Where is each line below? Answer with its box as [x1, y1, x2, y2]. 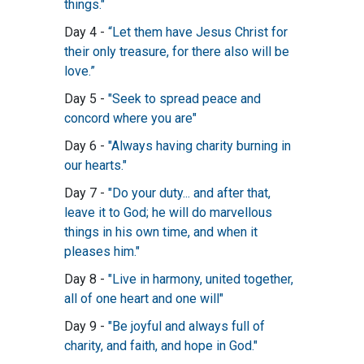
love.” [64, 63, 95, 80]
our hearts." [64, 158, 127, 174]
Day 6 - [64, 138, 108, 154]
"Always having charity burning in [108, 138, 291, 154]
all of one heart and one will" [64, 291, 223, 307]
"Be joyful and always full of [108, 318, 265, 335]
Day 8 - [64, 271, 108, 288]
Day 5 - [64, 91, 108, 107]
